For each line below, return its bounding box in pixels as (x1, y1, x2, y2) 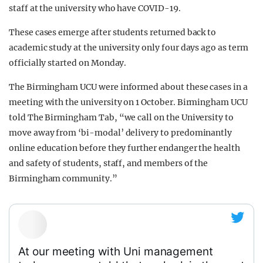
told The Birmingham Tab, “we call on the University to (9, 112, 234, 123)
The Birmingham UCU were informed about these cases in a (9, 82, 248, 92)
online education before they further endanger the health (9, 143, 240, 153)
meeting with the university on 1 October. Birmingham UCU (9, 97, 248, 107)
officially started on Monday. (9, 58, 127, 68)
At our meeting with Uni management (18, 245, 214, 258)
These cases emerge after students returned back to (9, 27, 217, 38)
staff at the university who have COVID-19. (9, 3, 181, 14)
